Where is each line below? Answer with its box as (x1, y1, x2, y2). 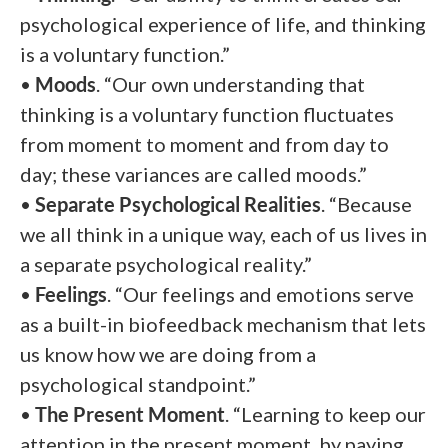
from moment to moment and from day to (20, 131, 389, 156)
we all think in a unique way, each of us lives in (20, 221, 427, 246)
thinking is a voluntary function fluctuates (20, 101, 394, 126)
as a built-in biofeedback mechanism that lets (20, 311, 426, 336)
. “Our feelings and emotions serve (107, 281, 414, 306)
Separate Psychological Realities (35, 191, 321, 216)
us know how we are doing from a (20, 341, 316, 366)
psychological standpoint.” (20, 371, 256, 396)
